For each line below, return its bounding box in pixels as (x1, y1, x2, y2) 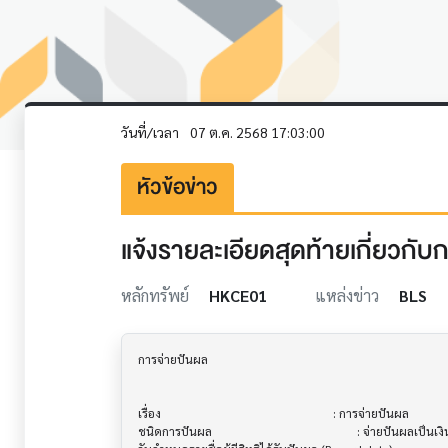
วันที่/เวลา (121, 123, 182, 141)
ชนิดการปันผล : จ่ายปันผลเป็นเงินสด (138, 422, 293, 439)
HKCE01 (209, 284, 267, 306)
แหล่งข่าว (315, 284, 383, 306)
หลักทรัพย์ (121, 284, 193, 306)
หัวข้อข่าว (137, 169, 218, 205)
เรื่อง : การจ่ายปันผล (138, 404, 263, 421)
